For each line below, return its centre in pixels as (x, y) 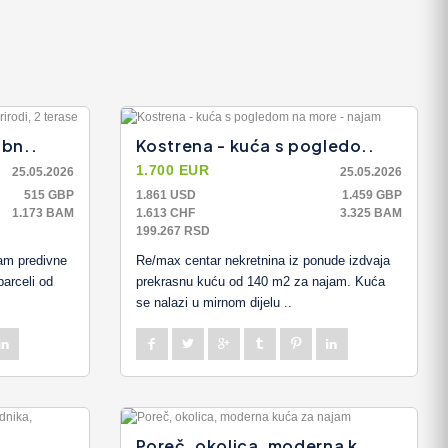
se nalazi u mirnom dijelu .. (213, 302)
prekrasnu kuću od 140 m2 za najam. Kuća (260, 281)
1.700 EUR (172, 169)
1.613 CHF (165, 212)
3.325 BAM (371, 212)
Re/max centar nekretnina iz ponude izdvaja (262, 260)
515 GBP (48, 194)
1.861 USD (165, 194)
